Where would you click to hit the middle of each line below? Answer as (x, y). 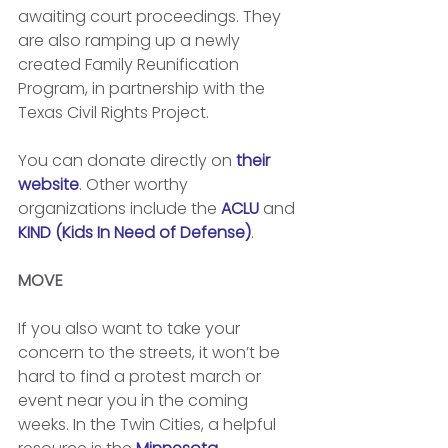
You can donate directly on (127, 160)
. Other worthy (135, 184)
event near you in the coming (135, 400)
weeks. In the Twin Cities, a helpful (149, 424)
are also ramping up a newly (131, 40)
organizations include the (119, 208)
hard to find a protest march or (141, 376)
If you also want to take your (131, 328)
